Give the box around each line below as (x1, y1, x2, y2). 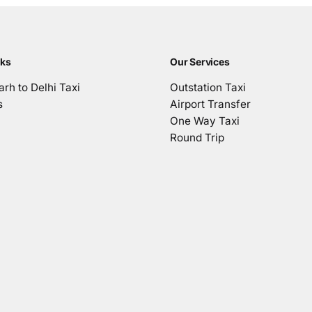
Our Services (170, 55, 230, 68)
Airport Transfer (170, 97, 251, 111)
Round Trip (170, 130, 224, 144)
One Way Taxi (170, 114, 240, 127)
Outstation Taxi (170, 80, 246, 94)
